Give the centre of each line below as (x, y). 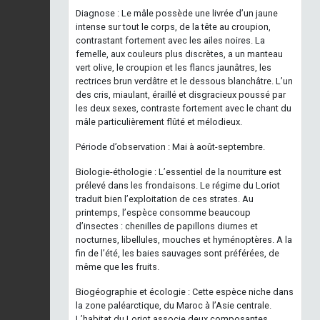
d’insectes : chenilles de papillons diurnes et (167, 226)
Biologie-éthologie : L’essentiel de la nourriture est (179, 171)
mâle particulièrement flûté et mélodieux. (159, 121)
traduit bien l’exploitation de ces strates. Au (165, 199)
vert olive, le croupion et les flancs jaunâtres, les (174, 67)
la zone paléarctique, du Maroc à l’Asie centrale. (174, 305)
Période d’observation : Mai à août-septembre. (170, 146)
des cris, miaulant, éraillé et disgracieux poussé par (181, 94)
